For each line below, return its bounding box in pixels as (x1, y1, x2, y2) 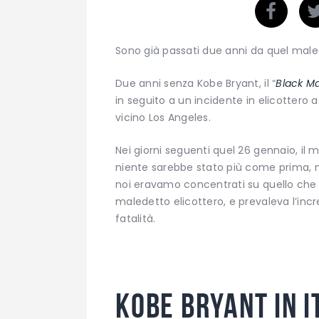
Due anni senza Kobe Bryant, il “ (115, 76, 276, 90)
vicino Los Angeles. (115, 110, 211, 125)
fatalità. (115, 211, 156, 226)
